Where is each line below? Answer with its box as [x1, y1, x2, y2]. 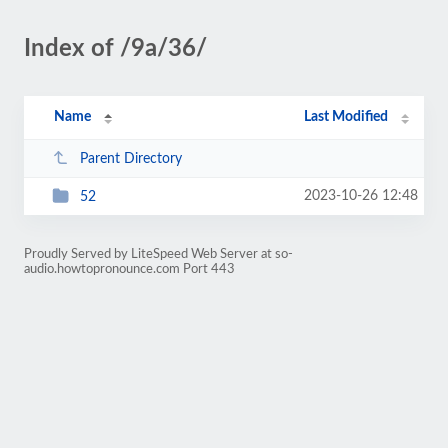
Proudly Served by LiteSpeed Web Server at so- [24, 248, 293, 260]
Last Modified [304, 110, 389, 124]
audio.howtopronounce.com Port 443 [24, 263, 235, 275]
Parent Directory [79, 151, 182, 166]
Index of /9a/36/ [24, 37, 207, 61]
